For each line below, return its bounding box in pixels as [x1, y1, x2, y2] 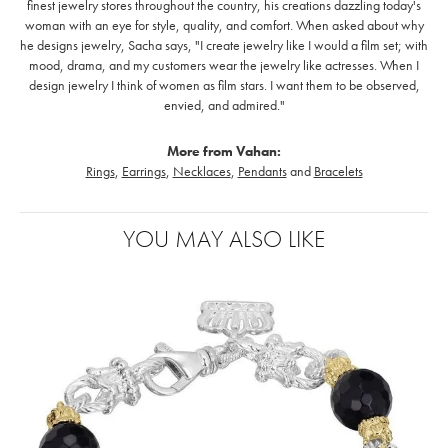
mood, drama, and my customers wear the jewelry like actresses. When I [29, 55, 419, 74]
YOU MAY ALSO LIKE [123, 222, 325, 254]
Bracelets [313, 161, 363, 180]
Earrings [121, 161, 166, 180]
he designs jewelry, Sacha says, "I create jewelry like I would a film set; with [20, 35, 428, 54]
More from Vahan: [167, 141, 281, 160]
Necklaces [172, 161, 231, 180]
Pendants [237, 161, 287, 180]
